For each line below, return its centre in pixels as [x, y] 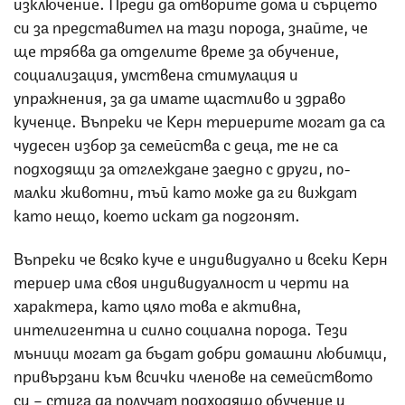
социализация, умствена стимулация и [156, 73]
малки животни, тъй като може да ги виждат [185, 190]
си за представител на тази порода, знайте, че [191, 26]
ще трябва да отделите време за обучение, [176, 49]
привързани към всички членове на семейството [193, 375]
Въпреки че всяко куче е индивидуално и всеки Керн [201, 257]
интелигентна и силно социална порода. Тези [181, 328]
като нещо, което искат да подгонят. [157, 214]
